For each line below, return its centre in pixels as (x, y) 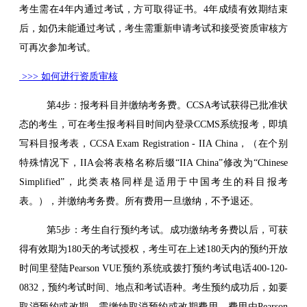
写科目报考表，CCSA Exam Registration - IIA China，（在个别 (153, 143)
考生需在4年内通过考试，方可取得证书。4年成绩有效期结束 (153, 9)
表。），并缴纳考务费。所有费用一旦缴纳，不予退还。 (139, 201)
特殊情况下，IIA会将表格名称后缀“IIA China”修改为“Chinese (153, 162)
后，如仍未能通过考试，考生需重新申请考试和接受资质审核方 (153, 28)
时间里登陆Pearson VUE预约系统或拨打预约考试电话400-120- (153, 268)
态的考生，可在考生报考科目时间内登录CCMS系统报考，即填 (153, 124)
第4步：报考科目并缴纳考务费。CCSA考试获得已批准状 (153, 105)
